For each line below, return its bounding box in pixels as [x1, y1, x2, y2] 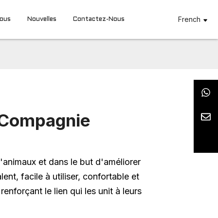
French [178, 15, 201, 23]
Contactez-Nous [73, 17, 125, 22]
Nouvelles [27, 17, 57, 22]
